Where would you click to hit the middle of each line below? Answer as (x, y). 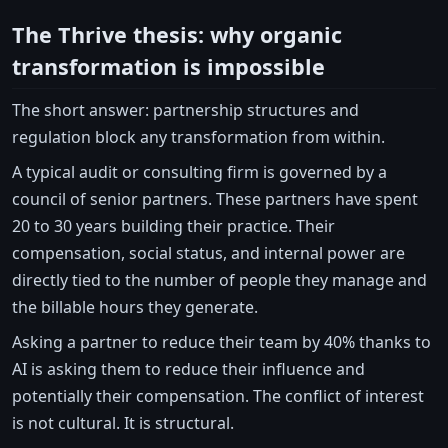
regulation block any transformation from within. (198, 136)
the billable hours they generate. (135, 306)
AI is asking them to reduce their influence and (188, 368)
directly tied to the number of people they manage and (219, 279)
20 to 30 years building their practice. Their (173, 225)
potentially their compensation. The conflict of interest (218, 395)
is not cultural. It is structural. (123, 422)
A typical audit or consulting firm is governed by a (199, 171)
